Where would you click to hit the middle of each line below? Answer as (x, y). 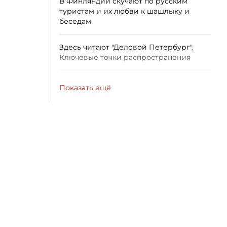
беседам (75, 21)
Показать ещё (85, 88)
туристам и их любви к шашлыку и (124, 11)
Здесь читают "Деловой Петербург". (126, 47)
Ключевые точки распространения (125, 57)
